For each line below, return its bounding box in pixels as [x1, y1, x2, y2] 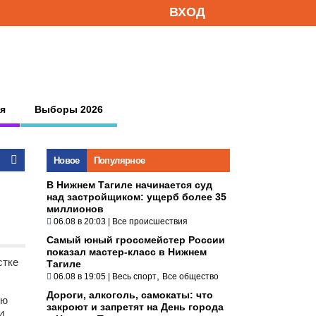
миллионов [47, 202, 104, 214]
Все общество [162, 271, 219, 281]
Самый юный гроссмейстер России [47, 233, 225, 245]
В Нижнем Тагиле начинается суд [47, 178, 212, 190]
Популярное [93, 154, 145, 166]
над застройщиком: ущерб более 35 [47, 190, 226, 202]
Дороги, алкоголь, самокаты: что [47, 288, 213, 300]
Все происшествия [112, 216, 188, 226]
